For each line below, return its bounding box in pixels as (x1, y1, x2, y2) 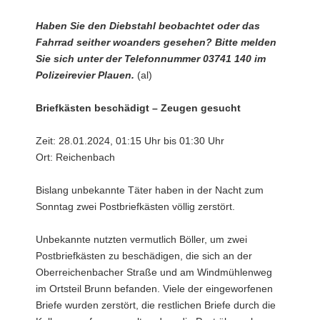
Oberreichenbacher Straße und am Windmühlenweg (36, 266, 272, 278)
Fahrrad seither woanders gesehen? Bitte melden (36, 36, 276, 48)
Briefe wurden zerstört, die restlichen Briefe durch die (36, 299, 276, 311)
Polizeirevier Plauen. (36, 69, 134, 81)
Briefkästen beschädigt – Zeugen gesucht (36, 101, 241, 114)
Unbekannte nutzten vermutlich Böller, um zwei (36, 233, 247, 245)
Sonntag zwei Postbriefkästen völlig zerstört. (36, 200, 235, 212)
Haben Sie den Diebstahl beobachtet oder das (36, 19, 260, 31)
